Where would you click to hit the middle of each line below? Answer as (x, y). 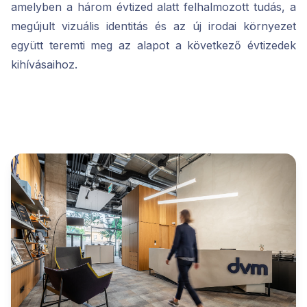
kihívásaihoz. (44, 65)
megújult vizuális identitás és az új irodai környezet (153, 26)
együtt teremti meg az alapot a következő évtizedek (153, 46)
